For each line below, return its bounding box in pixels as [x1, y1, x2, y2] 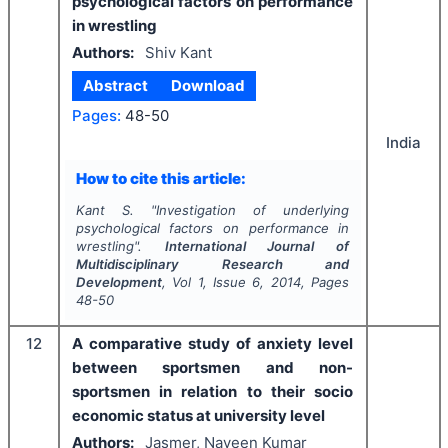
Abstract [83, 76, 149, 95]
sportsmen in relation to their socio [72, 382, 353, 401]
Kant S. [75, 202, 134, 218]
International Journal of [164, 238, 350, 254]
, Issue [202, 274, 253, 290]
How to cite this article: [75, 168, 246, 188]
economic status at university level [72, 406, 325, 425]
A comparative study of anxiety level [72, 334, 353, 353]
